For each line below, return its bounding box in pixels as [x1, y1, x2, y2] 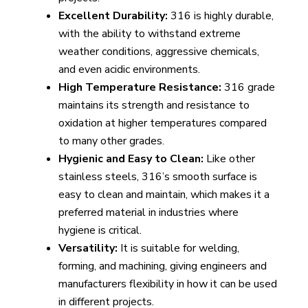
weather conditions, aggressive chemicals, [58, 44, 259, 60]
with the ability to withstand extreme [58, 26, 241, 42]
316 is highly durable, [167, 8, 274, 24]
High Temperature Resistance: [58, 80, 221, 96]
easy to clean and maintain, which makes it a [58, 187, 269, 203]
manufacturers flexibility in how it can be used [58, 276, 277, 292]
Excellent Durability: [58, 8, 168, 24]
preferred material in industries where [58, 205, 239, 221]
